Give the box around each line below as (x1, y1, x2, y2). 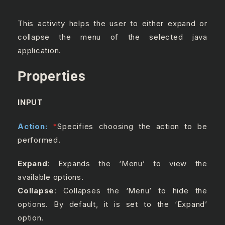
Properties (18, 68, 86, 84)
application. (18, 46, 61, 55)
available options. (18, 172, 84, 182)
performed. (18, 135, 61, 145)
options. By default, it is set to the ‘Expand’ (18, 199, 207, 209)
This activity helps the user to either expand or (18, 19, 207, 28)
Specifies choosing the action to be (57, 121, 207, 131)
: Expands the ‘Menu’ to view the (47, 159, 207, 169)
